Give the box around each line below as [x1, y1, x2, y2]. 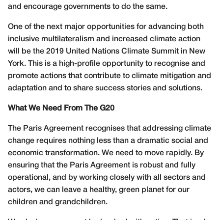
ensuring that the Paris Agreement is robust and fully [8, 162, 195, 169]
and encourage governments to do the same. [8, 3, 167, 10]
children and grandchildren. [8, 198, 108, 206]
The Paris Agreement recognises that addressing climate [8, 125, 211, 132]
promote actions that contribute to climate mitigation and [8, 72, 211, 80]
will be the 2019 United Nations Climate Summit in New [8, 48, 205, 55]
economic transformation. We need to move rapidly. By [8, 149, 204, 157]
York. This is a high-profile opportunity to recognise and [8, 60, 205, 67]
